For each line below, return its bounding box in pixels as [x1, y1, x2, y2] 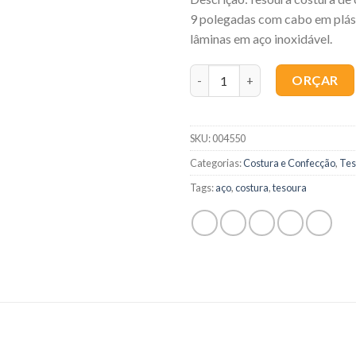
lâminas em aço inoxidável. [190, 30, 332, 46]
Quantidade [189, 66, 255, 80]
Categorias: [190, 157, 243, 170]
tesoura [273, 181, 307, 195]
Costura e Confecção [243, 157, 335, 170]
